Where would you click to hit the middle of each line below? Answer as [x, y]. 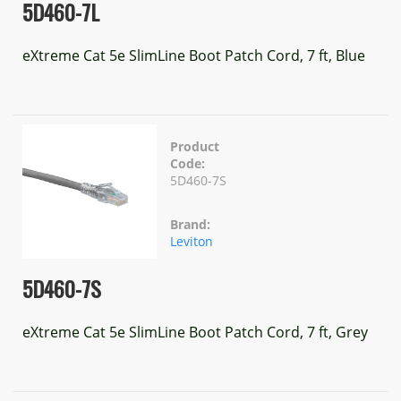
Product [195, 146]
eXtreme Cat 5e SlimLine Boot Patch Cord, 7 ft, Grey [195, 332]
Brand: [190, 224]
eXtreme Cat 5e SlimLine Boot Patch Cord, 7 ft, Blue [194, 55]
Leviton [192, 241]
